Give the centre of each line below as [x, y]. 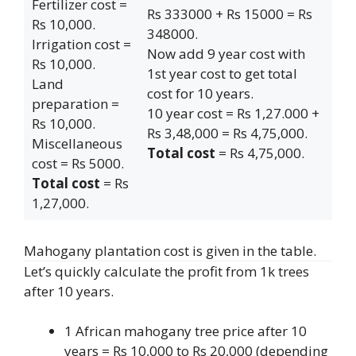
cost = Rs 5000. [77, 164]
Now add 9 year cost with [226, 54]
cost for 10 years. [200, 94]
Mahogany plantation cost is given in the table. [170, 250]
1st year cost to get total [222, 74]
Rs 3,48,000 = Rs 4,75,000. [227, 133]
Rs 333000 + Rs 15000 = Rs [229, 14]
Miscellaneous [77, 144]
